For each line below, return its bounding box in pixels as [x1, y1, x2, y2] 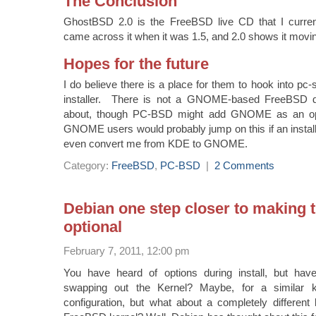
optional [63, 218, 122, 236]
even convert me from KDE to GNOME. [63, 138, 248, 150]
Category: [63, 159, 111, 172]
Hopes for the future [63, 55, 209, 73]
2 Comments [214, 159, 274, 172]
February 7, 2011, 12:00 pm [63, 245, 190, 257]
